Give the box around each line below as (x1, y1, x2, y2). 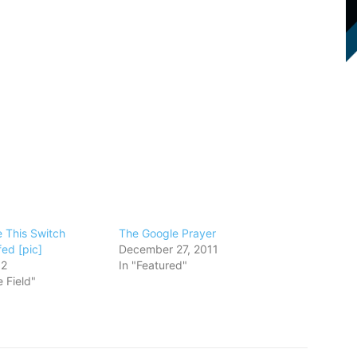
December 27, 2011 (119, 241, 219, 256)
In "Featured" (119, 257, 188, 272)
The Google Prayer (119, 226, 217, 240)
